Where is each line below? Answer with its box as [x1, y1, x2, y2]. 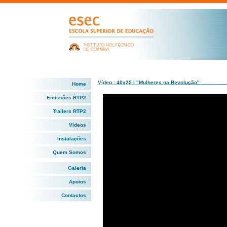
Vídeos [68, 122, 86, 128]
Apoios [68, 179, 86, 184]
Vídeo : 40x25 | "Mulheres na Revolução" [97, 80, 200, 85]
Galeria [67, 165, 86, 171]
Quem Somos [52, 149, 86, 155]
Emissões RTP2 [46, 95, 86, 100]
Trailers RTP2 [52, 108, 86, 114]
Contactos [61, 193, 86, 198]
